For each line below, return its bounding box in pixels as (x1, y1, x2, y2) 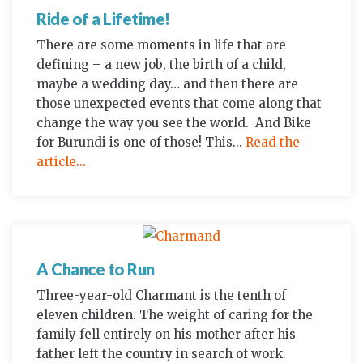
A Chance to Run (36, 258, 155, 279)
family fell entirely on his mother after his (36, 326, 296, 342)
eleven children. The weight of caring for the (36, 306, 313, 322)
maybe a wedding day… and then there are (36, 75, 298, 92)
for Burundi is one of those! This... (36, 134, 246, 150)
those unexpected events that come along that (36, 95, 322, 111)
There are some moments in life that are (36, 36, 286, 53)
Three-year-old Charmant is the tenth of (36, 287, 286, 303)
